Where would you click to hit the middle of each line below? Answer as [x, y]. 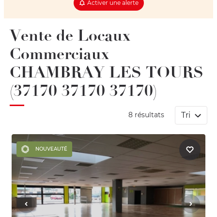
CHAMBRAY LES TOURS [107, 72]
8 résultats [147, 115]
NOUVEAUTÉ [50, 149]
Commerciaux [59, 54]
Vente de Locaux [70, 35]
